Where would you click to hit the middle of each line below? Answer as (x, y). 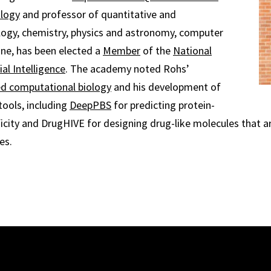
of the (157, 51)
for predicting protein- (163, 105)
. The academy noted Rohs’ (127, 69)
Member (122, 51)
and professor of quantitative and (98, 14)
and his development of (166, 87)
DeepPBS (90, 105)
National (192, 51)
